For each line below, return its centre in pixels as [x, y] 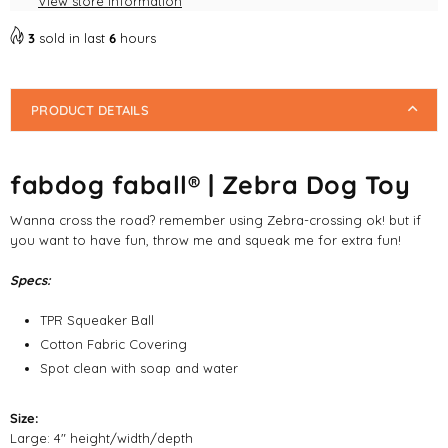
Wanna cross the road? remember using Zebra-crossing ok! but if [215, 219]
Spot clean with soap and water [139, 367]
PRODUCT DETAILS [90, 110]
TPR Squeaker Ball [97, 319]
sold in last [72, 38]
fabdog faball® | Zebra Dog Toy [210, 184]
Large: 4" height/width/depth [101, 437]
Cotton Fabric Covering [113, 343]
